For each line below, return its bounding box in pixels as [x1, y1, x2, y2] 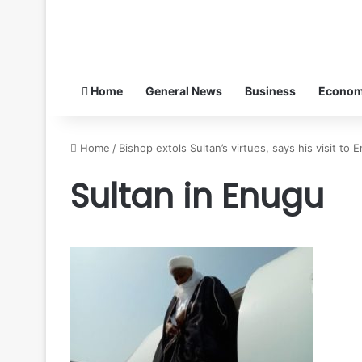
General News [145, 83, 222, 98]
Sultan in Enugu [70, 172, 324, 219]
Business [245, 83, 296, 98]
